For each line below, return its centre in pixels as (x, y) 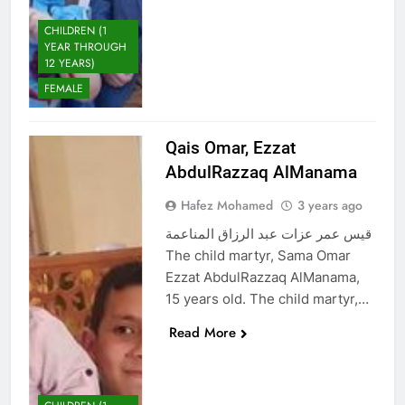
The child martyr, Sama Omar (258, 255)
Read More (202, 332)
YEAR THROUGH (85, 47)
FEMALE (64, 88)
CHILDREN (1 (75, 30)
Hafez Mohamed (226, 205)
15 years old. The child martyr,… (267, 298)
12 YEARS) (70, 63)
